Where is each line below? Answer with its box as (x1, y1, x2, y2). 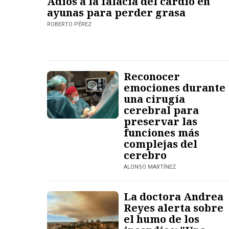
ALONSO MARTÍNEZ (124, 163, 176, 170)
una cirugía (124, 91, 185, 106)
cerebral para (124, 103, 199, 117)
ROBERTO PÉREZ (47, 20, 91, 28)
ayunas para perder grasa (47, 5, 186, 19)
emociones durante (124, 80, 225, 95)
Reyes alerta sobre (124, 200, 223, 215)
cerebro (124, 148, 167, 162)
